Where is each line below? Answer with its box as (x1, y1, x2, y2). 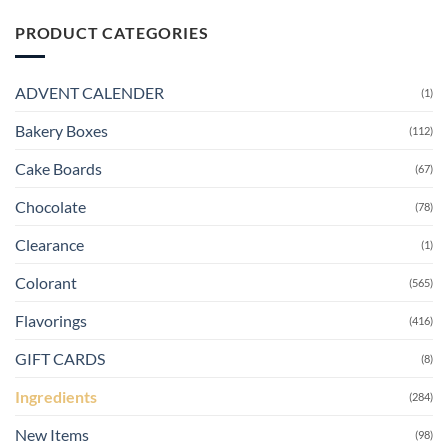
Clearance (15, 235, 84, 255)
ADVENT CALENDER (15, 83, 164, 103)
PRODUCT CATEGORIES (15, 22, 209, 42)
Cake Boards (15, 159, 102, 179)
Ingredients (15, 387, 97, 407)
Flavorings (15, 311, 87, 331)
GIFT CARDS (15, 349, 105, 369)
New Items (15, 425, 89, 445)
